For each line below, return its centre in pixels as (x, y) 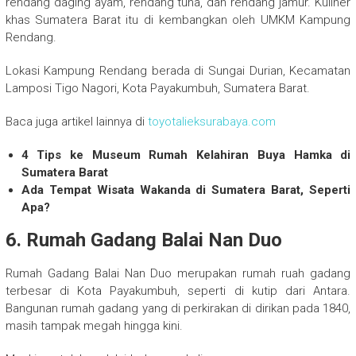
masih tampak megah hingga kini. (94, 325)
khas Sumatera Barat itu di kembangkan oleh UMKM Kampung (178, 19)
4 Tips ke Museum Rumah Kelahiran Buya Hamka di (186, 155)
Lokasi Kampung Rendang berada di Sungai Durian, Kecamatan (178, 70)
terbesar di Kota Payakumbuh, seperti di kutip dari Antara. (178, 290)
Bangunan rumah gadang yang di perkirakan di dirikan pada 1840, (178, 308)
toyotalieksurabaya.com (211, 121)
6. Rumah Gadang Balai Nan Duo (143, 240)
